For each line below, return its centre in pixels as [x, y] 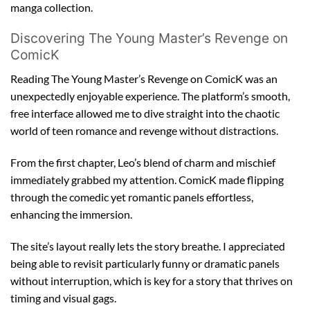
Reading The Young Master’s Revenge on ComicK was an [144, 78]
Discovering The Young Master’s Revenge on [149, 38]
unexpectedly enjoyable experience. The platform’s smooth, [150, 95]
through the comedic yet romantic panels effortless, [132, 197]
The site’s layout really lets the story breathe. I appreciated [148, 246]
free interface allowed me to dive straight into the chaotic [145, 113]
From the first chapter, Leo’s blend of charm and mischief [143, 162]
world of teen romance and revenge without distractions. [144, 130]
